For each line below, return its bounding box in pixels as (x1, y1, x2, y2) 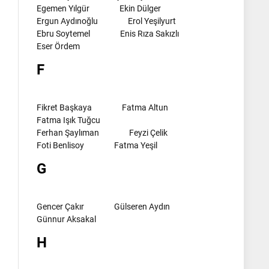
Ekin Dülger (119, 3, 161, 13)
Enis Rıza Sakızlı (120, 28, 179, 38)
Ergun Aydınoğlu (37, 16, 98, 26)
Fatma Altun (122, 102, 168, 112)
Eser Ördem (37, 41, 80, 51)
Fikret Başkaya (37, 102, 92, 112)
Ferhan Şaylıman (37, 127, 99, 138)
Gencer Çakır (37, 201, 84, 211)
